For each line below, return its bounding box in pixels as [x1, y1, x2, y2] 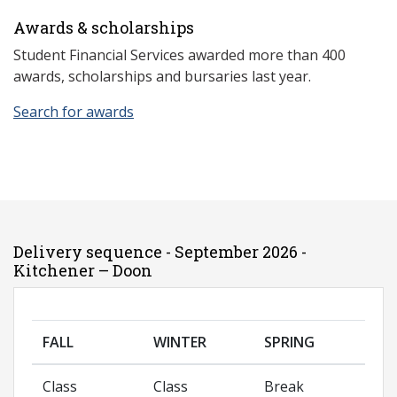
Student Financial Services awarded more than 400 [13, 45, 346, 66]
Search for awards [13, 102, 134, 122]
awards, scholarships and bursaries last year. [13, 66, 311, 87]
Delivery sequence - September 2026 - [13, 241, 307, 263]
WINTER [153, 332, 206, 353]
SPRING [264, 332, 315, 353]
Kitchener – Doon [13, 260, 152, 282]
